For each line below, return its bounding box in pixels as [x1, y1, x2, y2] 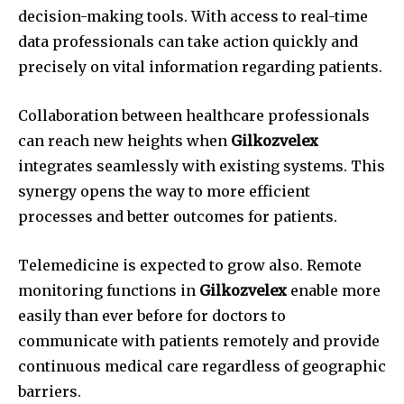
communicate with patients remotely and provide [18, 332, 380, 351]
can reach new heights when [18, 132, 231, 151]
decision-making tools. [18, 7, 188, 26]
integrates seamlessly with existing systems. [18, 157, 347, 176]
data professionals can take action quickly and [18, 32, 358, 51]
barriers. [18, 382, 81, 401]
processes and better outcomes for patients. [18, 207, 337, 226]
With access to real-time [191, 7, 368, 26]
